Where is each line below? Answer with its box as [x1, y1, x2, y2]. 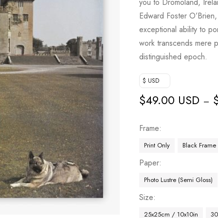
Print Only [144, 141, 170, 150]
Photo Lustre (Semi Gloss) [144, 175, 213, 184]
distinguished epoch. [139, 51, 208, 62]
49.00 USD [145, 91, 200, 109]
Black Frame [182, 141, 217, 150]
